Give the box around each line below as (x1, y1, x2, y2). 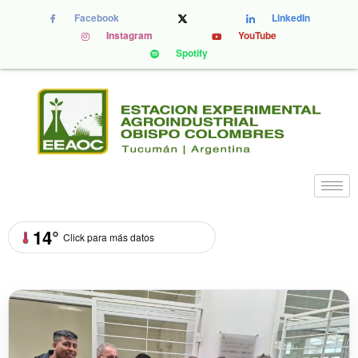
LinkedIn (266, 10, 310, 25)
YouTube (233, 28, 276, 42)
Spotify (171, 46, 208, 60)
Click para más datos (63, 230, 154, 244)
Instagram (101, 28, 153, 42)
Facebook (69, 10, 119, 25)
